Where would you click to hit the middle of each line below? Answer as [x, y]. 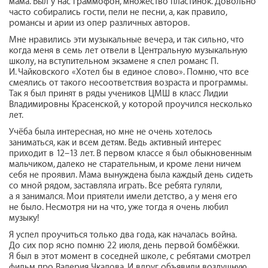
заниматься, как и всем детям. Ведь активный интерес [115, 142]
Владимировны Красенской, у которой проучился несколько [131, 104]
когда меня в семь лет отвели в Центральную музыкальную [128, 50]
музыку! [24, 218]
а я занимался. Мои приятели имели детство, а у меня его [123, 196]
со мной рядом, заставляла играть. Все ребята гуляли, [115, 185]
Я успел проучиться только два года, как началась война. [123, 234]
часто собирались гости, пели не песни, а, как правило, [118, 12]
